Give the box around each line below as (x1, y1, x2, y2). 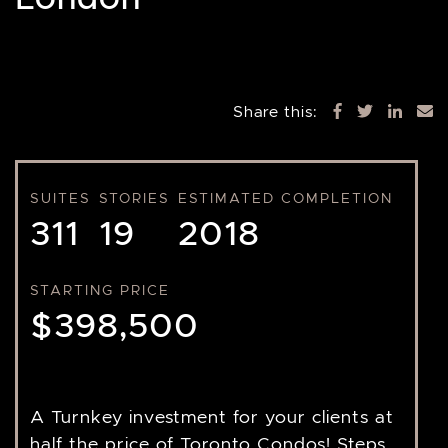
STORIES (99, 189, 170, 207)
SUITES (30, 189, 91, 207)
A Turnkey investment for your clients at (30, 406, 394, 428)
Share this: (233, 102, 318, 121)
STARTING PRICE (30, 281, 170, 299)
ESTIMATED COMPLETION (178, 189, 393, 207)
